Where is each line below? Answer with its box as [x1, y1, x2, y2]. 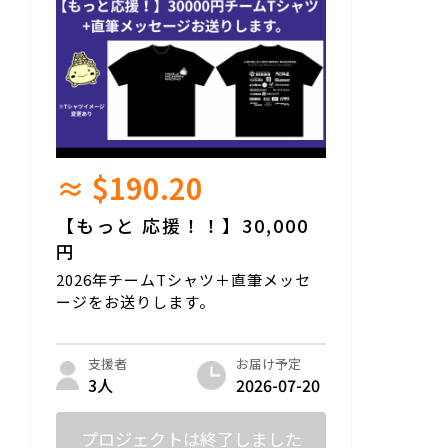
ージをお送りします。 [56, 290, 215, 312]
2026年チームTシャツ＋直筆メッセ [56, 268, 311, 290]
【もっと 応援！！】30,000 [56, 211, 309, 238]
